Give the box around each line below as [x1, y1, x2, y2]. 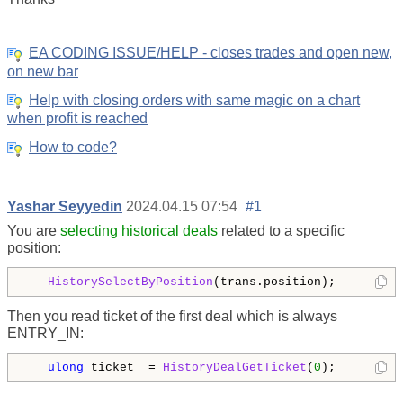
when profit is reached [7, 111, 148, 127]
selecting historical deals [60, 223, 218, 239]
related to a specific [218, 223, 345, 239]
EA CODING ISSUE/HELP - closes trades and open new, [29, 45, 392, 61]
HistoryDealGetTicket [163, 361, 307, 375]
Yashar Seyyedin [7, 199, 122, 215]
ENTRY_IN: [7, 326, 84, 342]
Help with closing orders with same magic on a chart [29, 93, 360, 109]
